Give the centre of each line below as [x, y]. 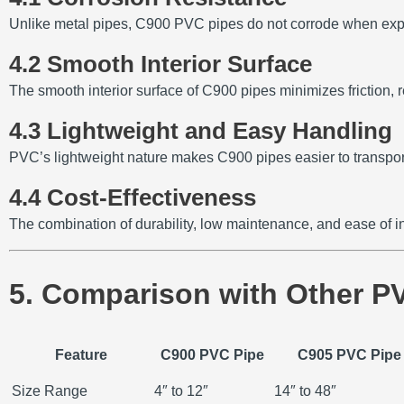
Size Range [50, 391]
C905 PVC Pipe [349, 355]
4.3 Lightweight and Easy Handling [201, 131]
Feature [81, 355]
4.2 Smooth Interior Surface [161, 64]
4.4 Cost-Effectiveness [133, 198]
